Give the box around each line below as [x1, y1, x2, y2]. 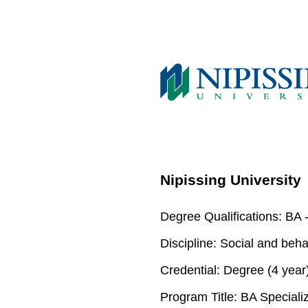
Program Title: [160, 289, 238, 304]
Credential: [160, 263, 221, 277]
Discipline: [160, 236, 217, 250]
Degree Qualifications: [160, 209, 283, 223]
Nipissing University [160, 172, 302, 188]
